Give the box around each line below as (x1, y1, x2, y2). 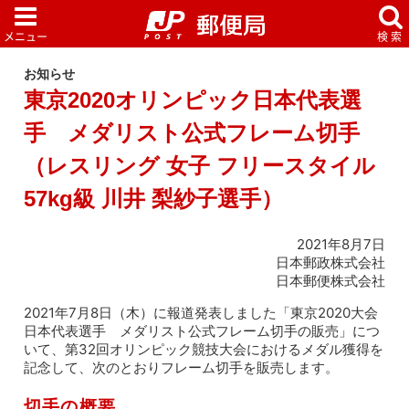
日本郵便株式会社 (275, 271, 385, 289)
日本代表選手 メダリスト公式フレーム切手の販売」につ (24, 321, 381, 340)
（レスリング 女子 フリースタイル (24, 153, 376, 179)
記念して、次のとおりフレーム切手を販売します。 (24, 358, 340, 376)
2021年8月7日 (296, 235, 385, 253)
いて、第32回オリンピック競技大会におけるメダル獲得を (24, 340, 384, 358)
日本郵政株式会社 (275, 253, 385, 271)
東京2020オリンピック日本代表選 (24, 88, 362, 113)
